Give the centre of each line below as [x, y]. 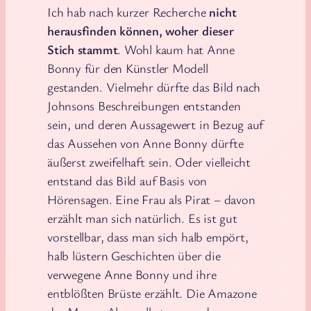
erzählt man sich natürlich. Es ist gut [142, 218]
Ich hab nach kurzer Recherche [127, 11]
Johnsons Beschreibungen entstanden [144, 105]
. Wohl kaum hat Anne [176, 49]
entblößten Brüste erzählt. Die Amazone [152, 293]
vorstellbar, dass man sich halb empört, [148, 236]
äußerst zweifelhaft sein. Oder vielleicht [149, 161]
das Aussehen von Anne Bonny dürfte [145, 143]
